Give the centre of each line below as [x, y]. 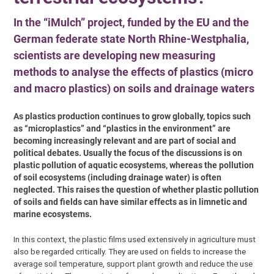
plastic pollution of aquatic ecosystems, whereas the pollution [134, 165]
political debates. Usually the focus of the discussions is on [128, 153]
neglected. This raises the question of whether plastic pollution [136, 190]
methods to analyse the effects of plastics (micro [134, 72]
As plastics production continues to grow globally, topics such [132, 117]
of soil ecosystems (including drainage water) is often [118, 178]
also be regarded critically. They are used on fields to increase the [130, 251]
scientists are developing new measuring [115, 55]
